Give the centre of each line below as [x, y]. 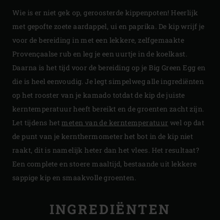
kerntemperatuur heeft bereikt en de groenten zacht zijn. [108, 109]
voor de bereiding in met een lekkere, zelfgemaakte [98, 40]
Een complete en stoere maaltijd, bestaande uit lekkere [105, 164]
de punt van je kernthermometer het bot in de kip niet [103, 136]
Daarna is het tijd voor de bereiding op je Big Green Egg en [109, 67]
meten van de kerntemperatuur [115, 122]
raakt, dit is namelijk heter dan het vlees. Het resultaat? [106, 150]
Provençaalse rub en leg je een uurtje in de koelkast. [100, 54]
